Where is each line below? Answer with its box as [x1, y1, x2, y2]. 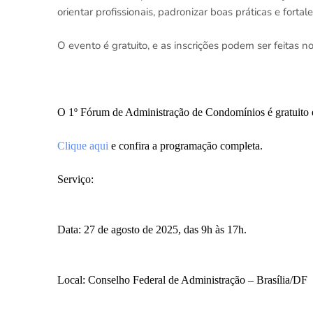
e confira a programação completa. [108, 140, 263, 152]
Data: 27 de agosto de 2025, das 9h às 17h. [57, 224, 247, 235]
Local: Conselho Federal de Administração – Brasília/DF [57, 274, 307, 286]
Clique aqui [57, 140, 108, 152]
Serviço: [57, 173, 94, 185]
